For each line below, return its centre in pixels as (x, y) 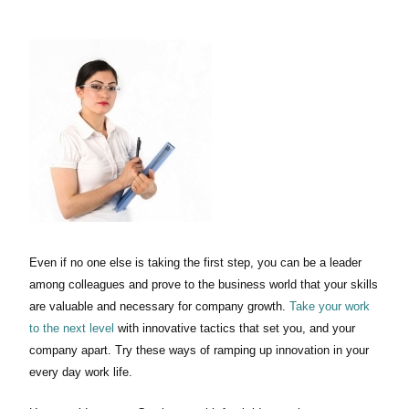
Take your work (330, 307)
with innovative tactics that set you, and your (235, 329)
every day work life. (81, 372)
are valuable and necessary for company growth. (159, 307)
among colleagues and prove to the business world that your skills (204, 285)
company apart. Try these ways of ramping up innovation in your (199, 351)
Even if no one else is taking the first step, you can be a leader (195, 263)
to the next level (72, 329)
